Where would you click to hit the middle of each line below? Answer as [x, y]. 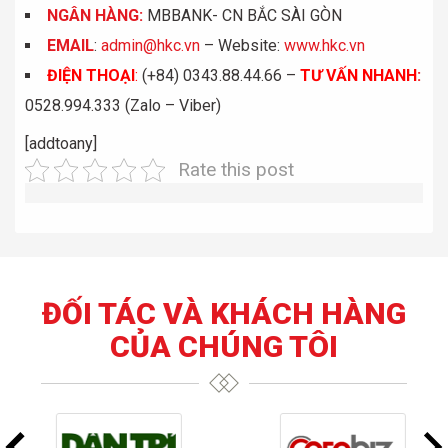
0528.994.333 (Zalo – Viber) [123, 105]
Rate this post [235, 169]
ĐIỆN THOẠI [91, 75]
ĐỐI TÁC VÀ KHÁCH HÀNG [224, 313]
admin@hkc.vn [150, 45]
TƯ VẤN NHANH [358, 75]
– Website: [242, 45]
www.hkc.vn [324, 45]
